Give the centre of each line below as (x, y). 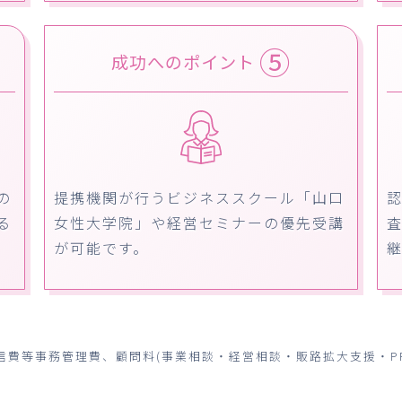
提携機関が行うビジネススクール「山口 (199, 197)
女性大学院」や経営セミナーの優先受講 (199, 222)
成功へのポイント (185, 61)
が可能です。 (101, 247)
